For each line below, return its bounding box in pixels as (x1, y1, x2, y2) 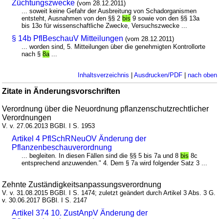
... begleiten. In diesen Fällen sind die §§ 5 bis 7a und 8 (22, 152, 181, 160)
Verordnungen (2, 113, 52, 122)
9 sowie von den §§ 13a (131, 15, 200, 22)
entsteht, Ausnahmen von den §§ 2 (22, 15, 123, 22)
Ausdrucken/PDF (133, 71, 182, 79)
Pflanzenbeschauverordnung (12, 143, 112, 152)
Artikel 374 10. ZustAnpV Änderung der (12, 209, 148, 218)
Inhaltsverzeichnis (77, 71, 129, 79)
